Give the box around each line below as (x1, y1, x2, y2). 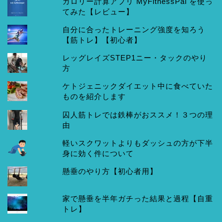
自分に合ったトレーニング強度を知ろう (62, 25, 206, 34)
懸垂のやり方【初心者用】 (62, 166, 158, 175)
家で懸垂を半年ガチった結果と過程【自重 (62, 194, 214, 203)
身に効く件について (62, 149, 134, 158)
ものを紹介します (62, 92, 126, 101)
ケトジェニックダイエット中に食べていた (62, 82, 214, 91)
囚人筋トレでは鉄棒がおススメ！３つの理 (62, 110, 214, 119)
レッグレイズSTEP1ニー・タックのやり (62, 54, 208, 62)
